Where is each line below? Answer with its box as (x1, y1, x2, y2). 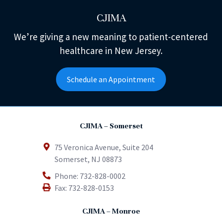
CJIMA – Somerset (79, 121, 143, 130)
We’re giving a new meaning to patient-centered (14, 30, 208, 43)
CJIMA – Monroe (82, 206, 140, 216)
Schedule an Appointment (67, 74, 155, 84)
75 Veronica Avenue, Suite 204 (55, 142, 154, 152)
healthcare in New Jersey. (59, 44, 163, 56)
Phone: (55, 170, 80, 181)
